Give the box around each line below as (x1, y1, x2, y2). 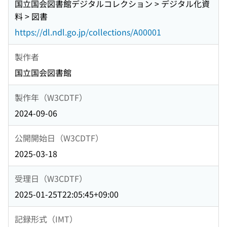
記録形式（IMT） (15, 212, 78, 225)
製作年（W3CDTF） (15, 91, 87, 103)
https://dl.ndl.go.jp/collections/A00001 (15, 26, 161, 39)
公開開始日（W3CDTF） (15, 131, 103, 144)
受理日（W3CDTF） (15, 172, 87, 184)
